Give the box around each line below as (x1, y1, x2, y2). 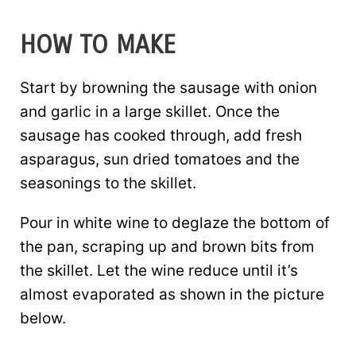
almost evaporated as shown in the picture (20, 284, 324, 304)
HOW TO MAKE (20, 29, 176, 60)
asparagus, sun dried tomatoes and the (20, 149, 300, 168)
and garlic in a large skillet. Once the (20, 102, 280, 121)
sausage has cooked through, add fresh (20, 126, 302, 145)
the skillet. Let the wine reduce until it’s (20, 261, 298, 280)
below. (20, 308, 66, 327)
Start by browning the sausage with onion (20, 78, 317, 97)
